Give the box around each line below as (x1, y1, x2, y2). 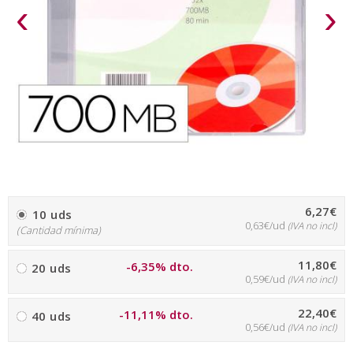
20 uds (32, 260, 72, 276)
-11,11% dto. (119, 307, 194, 322)
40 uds (32, 308, 72, 324)
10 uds (32, 206, 72, 222)
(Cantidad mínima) (17, 223, 101, 237)
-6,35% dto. (126, 258, 194, 274)
